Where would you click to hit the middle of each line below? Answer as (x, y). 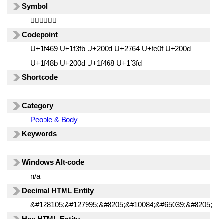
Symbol (35, 6)
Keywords (40, 134)
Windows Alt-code (53, 162)
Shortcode (40, 77)
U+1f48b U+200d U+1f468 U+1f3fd (86, 63)
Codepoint (40, 34)
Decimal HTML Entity (58, 190)
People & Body (54, 120)
